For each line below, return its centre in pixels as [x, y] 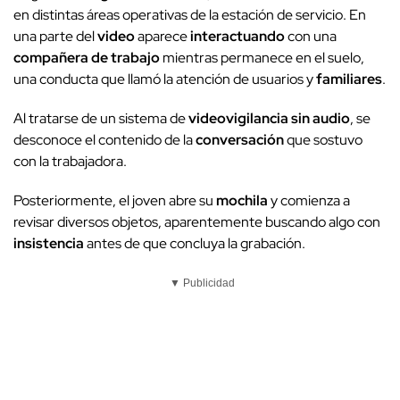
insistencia [49, 244]
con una [311, 37]
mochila [242, 201]
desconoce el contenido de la [104, 140]
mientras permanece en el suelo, [262, 58]
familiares [349, 79]
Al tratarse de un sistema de [101, 119]
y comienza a [309, 201]
